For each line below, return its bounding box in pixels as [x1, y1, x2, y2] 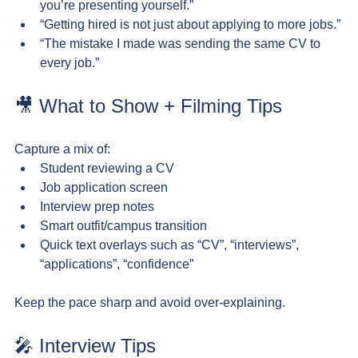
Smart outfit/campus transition [40, 219, 207, 233]
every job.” [40, 56, 99, 70]
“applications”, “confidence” [40, 257, 193, 271]
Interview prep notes [40, 200, 154, 213]
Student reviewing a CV [40, 161, 174, 175]
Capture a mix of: [14, 142, 110, 156]
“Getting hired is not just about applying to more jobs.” [40, 18, 340, 31]
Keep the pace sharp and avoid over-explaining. [14, 296, 285, 309]
